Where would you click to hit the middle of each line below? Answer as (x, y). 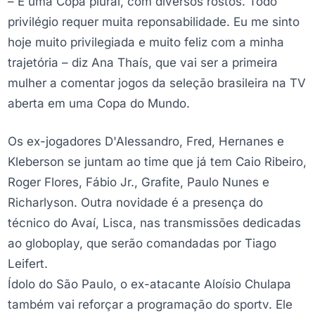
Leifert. (28, 264)
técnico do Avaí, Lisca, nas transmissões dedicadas (154, 223)
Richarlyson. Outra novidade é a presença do (135, 203)
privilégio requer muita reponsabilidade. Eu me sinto (154, 22)
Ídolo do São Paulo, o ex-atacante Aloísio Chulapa (149, 284)
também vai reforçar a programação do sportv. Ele (150, 305)
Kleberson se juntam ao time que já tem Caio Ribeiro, (157, 162)
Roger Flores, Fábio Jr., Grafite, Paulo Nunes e (139, 182)
